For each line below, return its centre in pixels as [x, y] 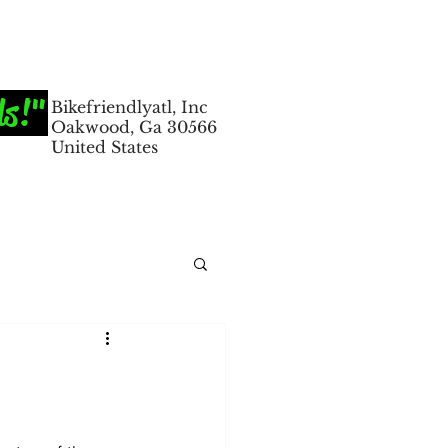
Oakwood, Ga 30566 [134, 127]
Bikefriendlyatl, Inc [129, 107]
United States [104, 147]
